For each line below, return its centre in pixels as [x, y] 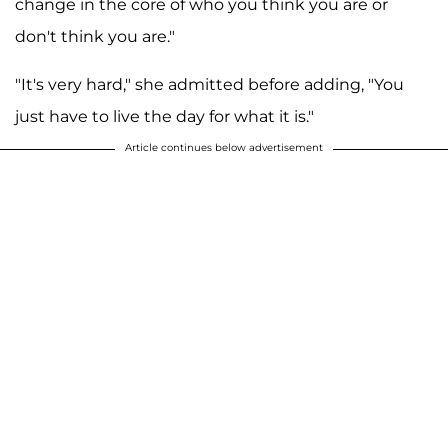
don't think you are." [95, 37]
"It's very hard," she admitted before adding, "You [209, 85]
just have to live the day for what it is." [164, 117]
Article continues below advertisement [224, 148]
